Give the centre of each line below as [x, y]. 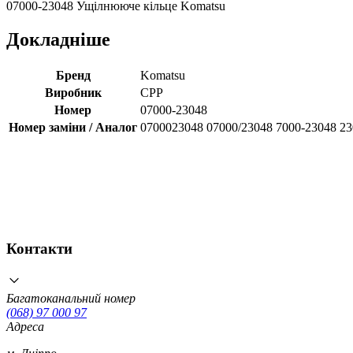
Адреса [25, 326]
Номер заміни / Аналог [73, 128]
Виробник [73, 93]
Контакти [39, 248]
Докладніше [58, 40]
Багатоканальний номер [71, 298]
